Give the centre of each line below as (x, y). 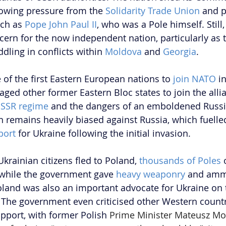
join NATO (194, 79)
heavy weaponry (151, 174)
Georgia (180, 52)
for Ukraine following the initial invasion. (103, 133)
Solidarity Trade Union (153, 11)
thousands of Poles (180, 161)
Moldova (123, 52)
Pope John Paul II (61, 24)
